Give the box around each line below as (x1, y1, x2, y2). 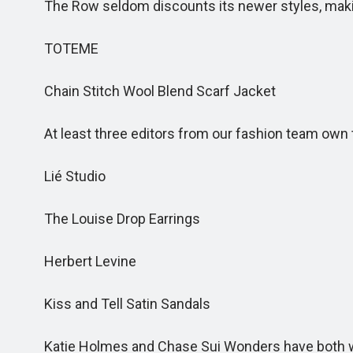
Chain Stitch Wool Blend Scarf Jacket (25, 83, 276, 99)
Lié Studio (25, 168, 106, 184)
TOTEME (25, 40, 98, 57)
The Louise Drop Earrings (25, 210, 200, 227)
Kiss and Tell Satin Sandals (25, 295, 210, 312)
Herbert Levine (25, 253, 136, 269)
